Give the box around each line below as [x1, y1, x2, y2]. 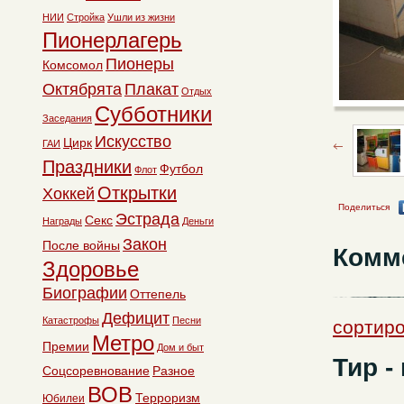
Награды [42, 216, 82, 226]
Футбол [160, 161, 203, 176]
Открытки [97, 183, 177, 203]
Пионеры [106, 55, 174, 73]
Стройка [67, 12, 105, 23]
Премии [42, 339, 89, 353]
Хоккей [42, 185, 95, 203]
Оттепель [130, 287, 186, 301]
